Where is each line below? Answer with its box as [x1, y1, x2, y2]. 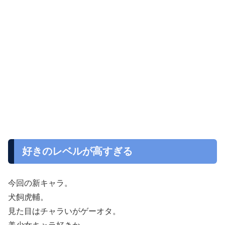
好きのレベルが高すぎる [22, 145, 133, 157]
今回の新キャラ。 [8, 178, 72, 187]
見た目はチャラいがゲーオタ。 [8, 206, 121, 215]
